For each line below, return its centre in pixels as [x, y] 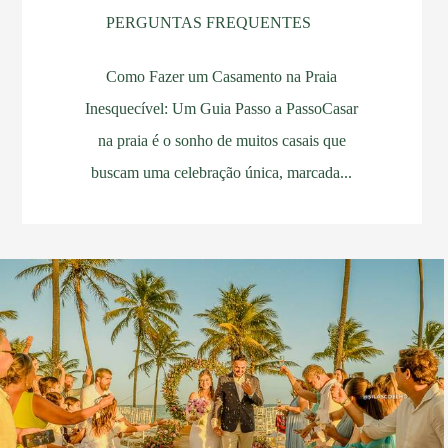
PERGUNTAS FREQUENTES [208, 22]
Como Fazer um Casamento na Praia [222, 76]
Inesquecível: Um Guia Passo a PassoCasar [222, 108]
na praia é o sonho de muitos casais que [221, 140]
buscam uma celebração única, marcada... [222, 172]
